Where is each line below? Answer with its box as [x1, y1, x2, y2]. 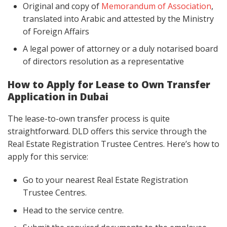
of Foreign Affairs [23, 25, 89, 37]
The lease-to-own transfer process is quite [8, 113, 170, 125]
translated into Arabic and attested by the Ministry [23, 13, 214, 24]
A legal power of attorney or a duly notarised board [23, 43, 218, 55]
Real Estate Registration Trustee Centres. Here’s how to [8, 138, 219, 150]
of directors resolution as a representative [23, 56, 184, 67]
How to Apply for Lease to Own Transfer [8, 78, 210, 92]
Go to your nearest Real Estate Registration [23, 174, 188, 186]
